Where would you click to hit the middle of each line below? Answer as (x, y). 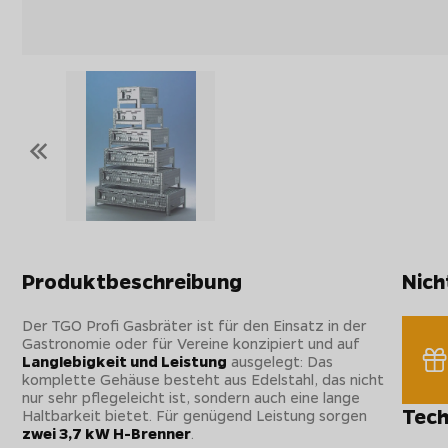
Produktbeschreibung (132, 280)
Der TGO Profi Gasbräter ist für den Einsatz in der (195, 324)
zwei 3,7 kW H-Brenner (107, 432)
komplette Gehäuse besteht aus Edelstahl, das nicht (203, 378)
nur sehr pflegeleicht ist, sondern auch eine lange (191, 396)
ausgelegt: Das (280, 360)
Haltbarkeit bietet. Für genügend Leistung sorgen (195, 414)
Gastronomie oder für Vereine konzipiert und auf (191, 342)
